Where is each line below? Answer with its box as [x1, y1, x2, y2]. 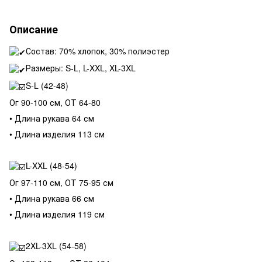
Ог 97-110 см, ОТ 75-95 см [9, 177, 113, 189]
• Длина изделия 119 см [9, 208, 105, 220]
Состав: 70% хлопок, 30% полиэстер [26, 44, 170, 57]
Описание [9, 21, 58, 37]
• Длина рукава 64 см [9, 112, 94, 124]
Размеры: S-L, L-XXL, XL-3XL [26, 62, 136, 74]
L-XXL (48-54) [26, 159, 77, 171]
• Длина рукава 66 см [9, 192, 94, 205]
